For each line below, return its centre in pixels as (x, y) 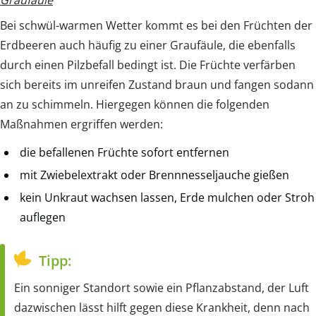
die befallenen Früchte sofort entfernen (124, 152)
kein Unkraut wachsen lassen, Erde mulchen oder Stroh (167, 197)
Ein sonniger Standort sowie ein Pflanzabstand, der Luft (162, 287)
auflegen (43, 217)
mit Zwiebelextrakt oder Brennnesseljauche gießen (154, 175)
